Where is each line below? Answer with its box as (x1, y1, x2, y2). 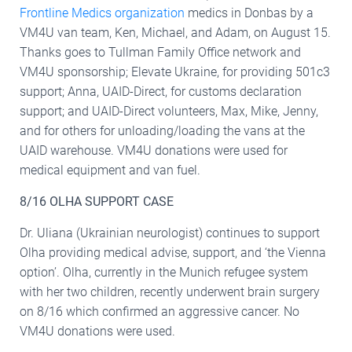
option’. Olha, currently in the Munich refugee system (20, 264, 308, 280)
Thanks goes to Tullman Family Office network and (20, 44, 301, 60)
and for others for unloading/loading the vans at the (20, 123, 305, 138)
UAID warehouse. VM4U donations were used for (20, 142, 288, 158)
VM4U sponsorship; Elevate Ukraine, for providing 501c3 (20, 64, 330, 79)
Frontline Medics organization (20, 5, 185, 20)
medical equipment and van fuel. (20, 162, 200, 178)
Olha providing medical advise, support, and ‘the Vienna (20, 244, 326, 260)
